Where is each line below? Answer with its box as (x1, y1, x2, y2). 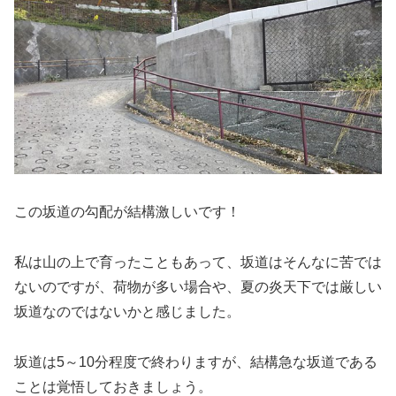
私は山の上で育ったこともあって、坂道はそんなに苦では (14, 254, 382, 270)
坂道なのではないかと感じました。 (14, 303, 240, 319)
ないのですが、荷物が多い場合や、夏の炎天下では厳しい (14, 278, 382, 294)
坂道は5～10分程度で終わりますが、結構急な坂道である (14, 354, 377, 369)
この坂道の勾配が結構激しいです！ (14, 204, 240, 220)
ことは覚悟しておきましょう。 (14, 378, 212, 394)
